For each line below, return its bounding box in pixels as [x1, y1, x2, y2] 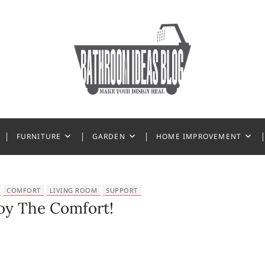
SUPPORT [106, 186, 138, 195]
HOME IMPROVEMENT [156, 131, 242, 141]
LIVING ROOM [49, 186, 98, 195]
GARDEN [92, 131, 125, 141]
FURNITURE [16, 131, 62, 141]
